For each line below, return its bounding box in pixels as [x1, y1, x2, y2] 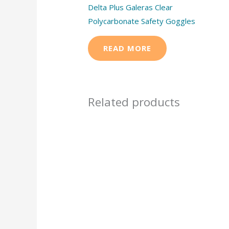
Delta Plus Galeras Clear [88, 2, 173, 12]
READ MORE [103, 42, 152, 53]
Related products [88, 94, 180, 110]
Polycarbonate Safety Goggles [88, 15, 196, 26]
